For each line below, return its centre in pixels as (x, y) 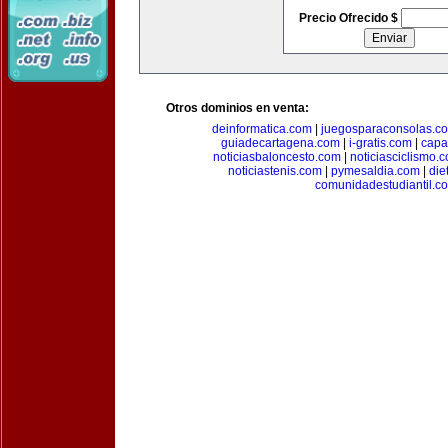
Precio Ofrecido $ (349, 18)
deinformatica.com (262, 129)
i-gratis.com (380, 143)
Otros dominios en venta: (237, 108)
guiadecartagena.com (280, 143)
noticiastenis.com (275, 171)
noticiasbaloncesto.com (277, 157)
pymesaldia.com (375, 171)
